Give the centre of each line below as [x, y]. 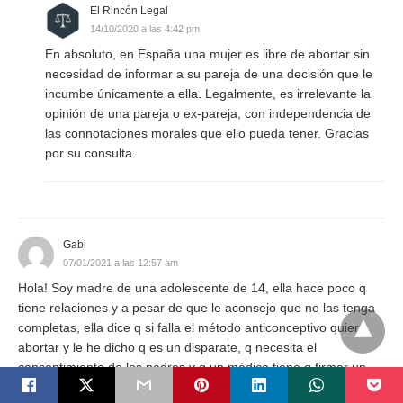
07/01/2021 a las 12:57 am [121, 262]
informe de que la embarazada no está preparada [160, 386]
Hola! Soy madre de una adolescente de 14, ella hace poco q [192, 287]
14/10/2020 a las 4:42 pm [145, 28]
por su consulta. [90, 152]
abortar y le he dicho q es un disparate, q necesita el [167, 347]
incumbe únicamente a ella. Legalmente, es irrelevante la [208, 93]
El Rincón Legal [129, 10]
